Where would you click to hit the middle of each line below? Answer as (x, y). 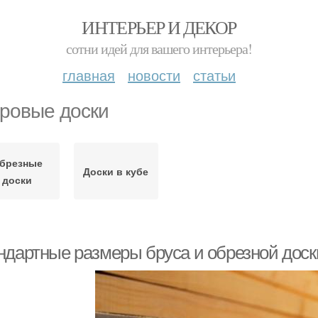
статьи (214, 75)
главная (89, 75)
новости (154, 75)
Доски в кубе (116, 171)
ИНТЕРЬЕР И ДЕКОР (159, 27)
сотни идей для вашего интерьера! (159, 49)
